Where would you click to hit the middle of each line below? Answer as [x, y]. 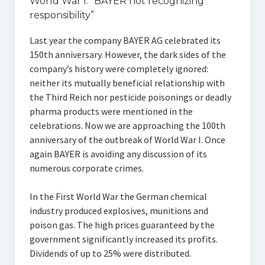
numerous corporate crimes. [86, 168]
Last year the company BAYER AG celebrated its [125, 40]
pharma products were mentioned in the [111, 111]
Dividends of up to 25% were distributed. [110, 253]
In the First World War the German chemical [118, 196]
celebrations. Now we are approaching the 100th [127, 125]
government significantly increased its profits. [123, 239]
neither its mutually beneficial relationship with [127, 83]
